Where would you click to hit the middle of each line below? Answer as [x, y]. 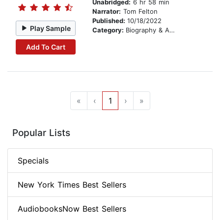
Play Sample [51, 28]
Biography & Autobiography [148, 30]
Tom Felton [139, 12]
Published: [110, 21]
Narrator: [107, 12]
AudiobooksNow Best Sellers [72, 209]
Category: [109, 30]
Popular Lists [41, 133]
